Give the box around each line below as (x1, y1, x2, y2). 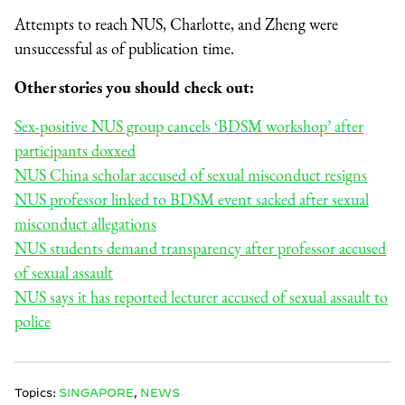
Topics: (14, 385, 59, 399)
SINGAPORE (59, 385, 134, 399)
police (14, 310, 51, 332)
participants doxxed (14, 139, 136, 161)
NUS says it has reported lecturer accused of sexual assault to (14, 286, 388, 307)
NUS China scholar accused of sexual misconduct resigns (14, 164, 367, 185)
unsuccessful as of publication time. (14, 37, 234, 59)
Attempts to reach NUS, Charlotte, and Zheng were (14, 13, 338, 34)
